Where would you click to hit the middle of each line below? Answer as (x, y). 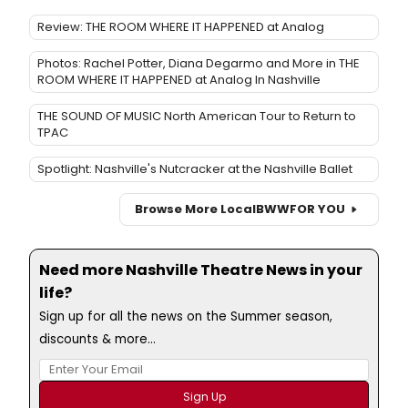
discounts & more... (97, 339)
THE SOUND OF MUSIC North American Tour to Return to (197, 116)
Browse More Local (195, 209)
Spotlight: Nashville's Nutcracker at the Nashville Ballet (195, 168)
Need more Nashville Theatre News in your (201, 270)
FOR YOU (317, 209)
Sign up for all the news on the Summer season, (186, 316)
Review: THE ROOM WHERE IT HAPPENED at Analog (181, 26)
